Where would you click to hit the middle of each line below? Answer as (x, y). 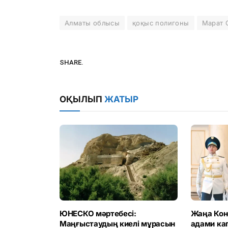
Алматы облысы (92, 23)
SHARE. (72, 63)
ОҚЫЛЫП (82, 99)
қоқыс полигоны (161, 23)
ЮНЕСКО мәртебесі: (98, 214)
